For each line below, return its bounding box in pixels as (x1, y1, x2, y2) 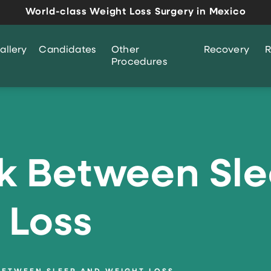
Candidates (39, 45, 96, 55)
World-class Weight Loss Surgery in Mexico (25, 7, 246, 17)
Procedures (111, 57, 167, 67)
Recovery (203, 45, 249, 55)
